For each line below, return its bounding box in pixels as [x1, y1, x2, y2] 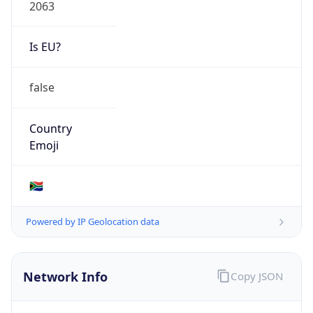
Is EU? [29, 39, 61, 55]
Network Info [23, 268, 108, 286]
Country [29, 120, 72, 136]
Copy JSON [230, 268, 283, 283]
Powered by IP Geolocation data [26, 215, 159, 228]
